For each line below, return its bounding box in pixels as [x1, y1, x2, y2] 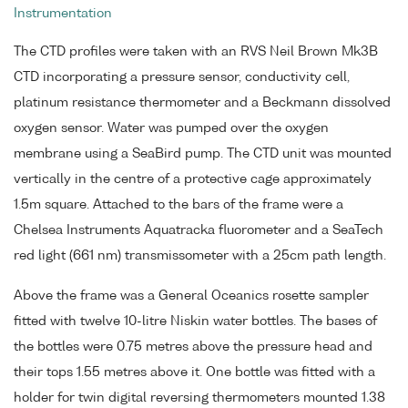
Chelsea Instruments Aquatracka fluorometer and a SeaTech [14, 223, 383, 237]
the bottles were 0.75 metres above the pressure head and [14, 341, 372, 354]
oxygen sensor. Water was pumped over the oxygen [14, 121, 329, 135]
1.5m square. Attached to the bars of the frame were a [14, 198, 343, 211]
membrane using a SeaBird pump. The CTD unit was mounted [14, 147, 392, 160]
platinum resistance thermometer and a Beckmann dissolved [14, 96, 391, 109]
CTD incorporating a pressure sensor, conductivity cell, [14, 70, 350, 84]
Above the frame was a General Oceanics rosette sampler [14, 290, 369, 303]
